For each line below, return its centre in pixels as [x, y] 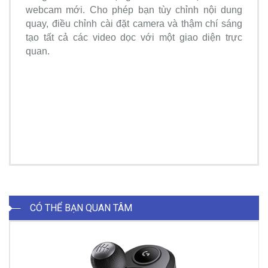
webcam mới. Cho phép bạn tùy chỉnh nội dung [134, 10]
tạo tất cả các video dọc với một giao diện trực [134, 37]
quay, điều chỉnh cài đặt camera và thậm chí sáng [134, 24]
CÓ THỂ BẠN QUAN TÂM [81, 208]
